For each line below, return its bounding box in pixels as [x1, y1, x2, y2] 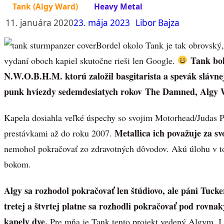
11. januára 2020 [5, 16, 73, 28]
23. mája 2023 [73, 16, 130, 28]
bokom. [4, 158, 31, 170]
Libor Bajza [135, 16, 179, 28]
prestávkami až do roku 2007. [4, 127, 114, 139]
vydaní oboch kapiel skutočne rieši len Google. [4, 54, 177, 66]
